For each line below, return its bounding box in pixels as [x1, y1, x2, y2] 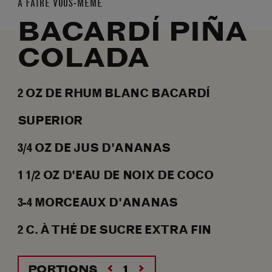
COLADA [17, 41, 149, 75]
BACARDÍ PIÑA [17, 15, 247, 49]
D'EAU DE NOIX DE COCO [59, 168, 214, 183]
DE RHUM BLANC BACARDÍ [42, 86, 211, 101]
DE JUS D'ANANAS [51, 140, 171, 155]
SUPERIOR [17, 113, 83, 128]
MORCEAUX [32, 195, 106, 210]
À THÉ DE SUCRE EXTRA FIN [38, 222, 212, 237]
